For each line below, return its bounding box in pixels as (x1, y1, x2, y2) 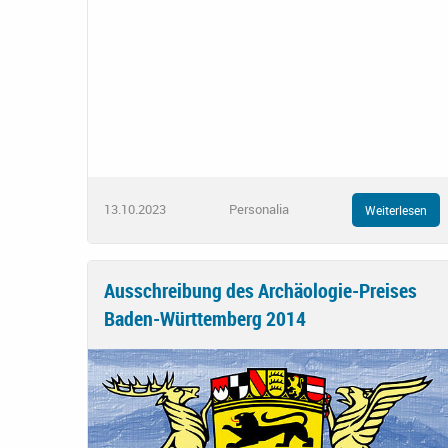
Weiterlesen (365, 201, 427, 218)
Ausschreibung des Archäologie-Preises (104, 276, 417, 304)
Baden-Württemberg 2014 (104, 304, 306, 332)
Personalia (229, 200, 289, 219)
